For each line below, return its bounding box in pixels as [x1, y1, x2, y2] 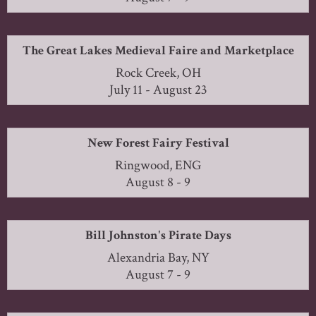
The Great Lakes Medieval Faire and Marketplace [22, 42, 294, 59]
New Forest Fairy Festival [87, 134, 229, 151]
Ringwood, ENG [115, 156, 201, 174]
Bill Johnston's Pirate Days [85, 226, 231, 243]
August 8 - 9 [126, 173, 190, 191]
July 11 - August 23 [109, 80, 207, 99]
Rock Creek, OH [115, 63, 201, 82]
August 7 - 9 [126, 265, 190, 284]
